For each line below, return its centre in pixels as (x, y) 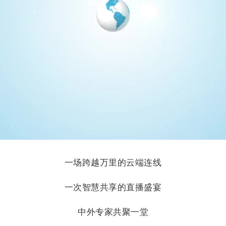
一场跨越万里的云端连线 (113, 162)
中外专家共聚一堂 (113, 212)
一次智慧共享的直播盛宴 (113, 187)
